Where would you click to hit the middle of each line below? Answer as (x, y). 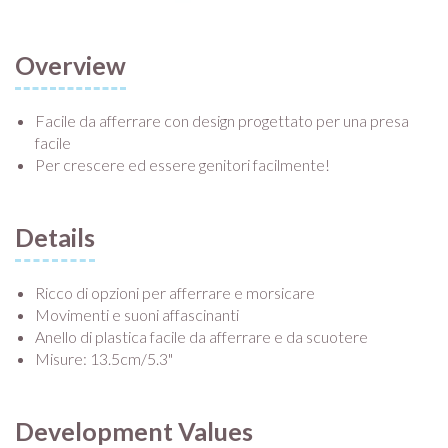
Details (55, 237)
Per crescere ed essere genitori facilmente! (182, 165)
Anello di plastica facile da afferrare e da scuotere (201, 337)
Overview (70, 65)
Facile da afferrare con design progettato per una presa (222, 121)
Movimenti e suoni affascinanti (137, 315)
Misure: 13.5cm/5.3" (104, 359)
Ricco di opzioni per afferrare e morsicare (175, 293)
